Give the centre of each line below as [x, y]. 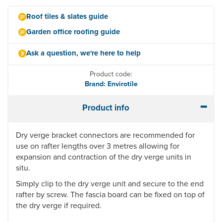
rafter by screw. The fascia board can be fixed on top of [110, 194]
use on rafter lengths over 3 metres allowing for [98, 146]
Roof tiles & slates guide [67, 16]
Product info [106, 108]
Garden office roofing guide [73, 31]
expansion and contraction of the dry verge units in [104, 157]
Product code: [111, 74]
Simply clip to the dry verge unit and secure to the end [110, 183]
